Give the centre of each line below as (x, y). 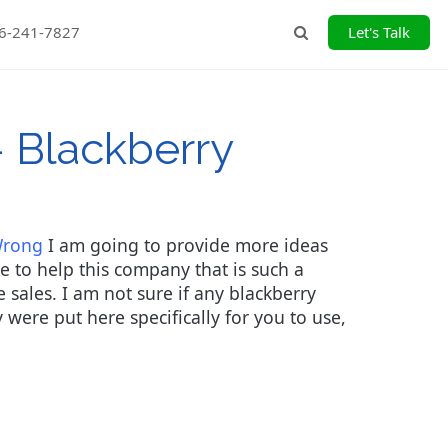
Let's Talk (378, 32)
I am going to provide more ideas (185, 245)
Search (327, 31)
